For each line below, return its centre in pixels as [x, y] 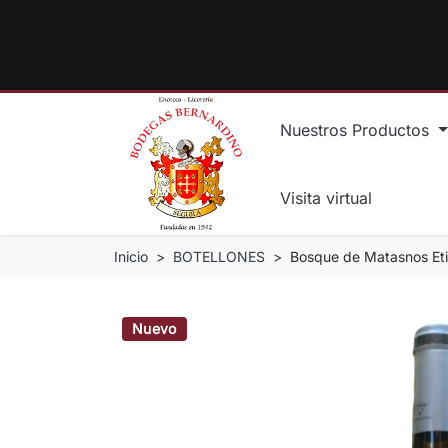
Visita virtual [326, 197]
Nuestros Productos [357, 129]
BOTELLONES [219, 256]
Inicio [131, 256]
